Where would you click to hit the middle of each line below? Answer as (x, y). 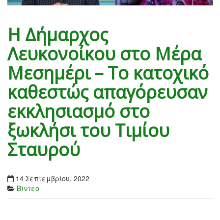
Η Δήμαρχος (58, 35)
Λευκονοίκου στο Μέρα (104, 54)
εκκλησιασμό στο (79, 111)
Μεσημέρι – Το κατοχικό (108, 73)
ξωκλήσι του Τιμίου (88, 131)
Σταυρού (44, 150)
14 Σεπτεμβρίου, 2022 (53, 179)
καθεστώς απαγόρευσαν (108, 92)
